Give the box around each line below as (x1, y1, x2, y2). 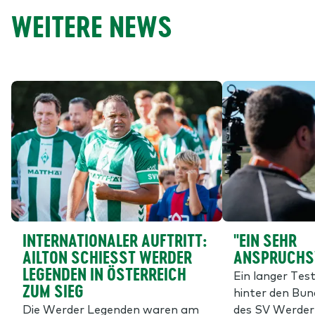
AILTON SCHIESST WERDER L (22, 245, 192, 269)
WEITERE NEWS (11, 7, 172, 46)
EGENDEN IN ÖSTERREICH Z (22, 262, 186, 286)
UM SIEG (22, 279, 75, 303)
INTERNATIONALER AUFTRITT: (22, 229, 207, 252)
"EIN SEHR (233, 229, 297, 252)
